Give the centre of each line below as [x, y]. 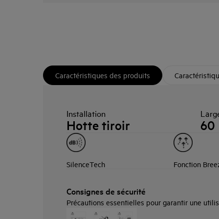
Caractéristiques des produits [103, 75]
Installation [86, 113]
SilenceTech [86, 164]
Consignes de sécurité [106, 191]
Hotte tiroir [98, 125]
